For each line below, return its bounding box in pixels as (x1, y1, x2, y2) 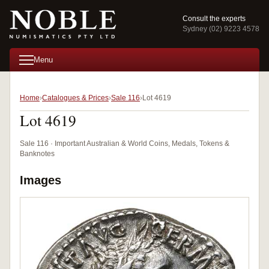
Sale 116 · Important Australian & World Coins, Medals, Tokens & (20, 139, 229, 148)
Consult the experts (183, 14, 246, 23)
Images (20, 174, 61, 187)
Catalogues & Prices (42, 94, 109, 102)
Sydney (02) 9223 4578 (183, 25, 259, 33)
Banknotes (20, 150, 55, 158)
